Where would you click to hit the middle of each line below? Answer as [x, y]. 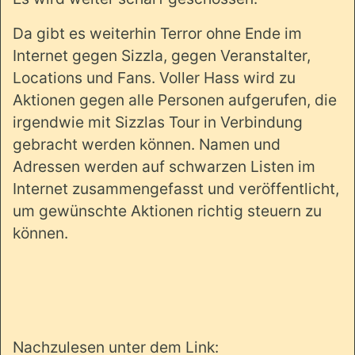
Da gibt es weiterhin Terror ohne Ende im [157, 33]
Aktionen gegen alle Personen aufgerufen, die [175, 99]
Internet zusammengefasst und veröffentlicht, [176, 188]
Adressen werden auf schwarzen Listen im [164, 166]
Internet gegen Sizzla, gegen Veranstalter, [162, 55]
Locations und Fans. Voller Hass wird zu [154, 77]
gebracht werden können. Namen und [147, 144]
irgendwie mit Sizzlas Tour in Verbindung [158, 122]
